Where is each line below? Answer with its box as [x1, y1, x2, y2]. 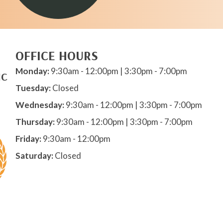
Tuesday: [15, 83, 51, 93]
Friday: [15, 133, 41, 144]
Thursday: [15, 116, 55, 127]
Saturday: [15, 150, 53, 161]
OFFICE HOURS [15, 47, 98, 64]
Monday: [15, 66, 49, 76]
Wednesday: [15, 100, 64, 110]
